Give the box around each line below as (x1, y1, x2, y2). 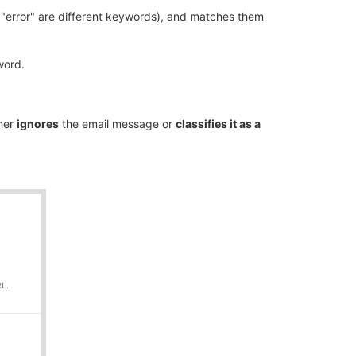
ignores (16, 117, 59, 131)
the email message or (58, 117, 176, 131)
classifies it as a (175, 117, 261, 131)
